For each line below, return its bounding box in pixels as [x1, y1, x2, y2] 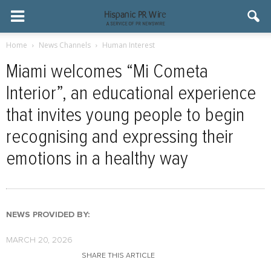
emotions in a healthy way [6, 149, 188, 169]
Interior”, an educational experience [6, 84, 256, 103]
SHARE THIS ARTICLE [82, 252, 155, 260]
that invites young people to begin [6, 106, 244, 125]
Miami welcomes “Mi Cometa [6, 62, 208, 82]
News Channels [39, 40, 91, 50]
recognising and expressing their [6, 128, 233, 147]
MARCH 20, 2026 [6, 236, 73, 244]
